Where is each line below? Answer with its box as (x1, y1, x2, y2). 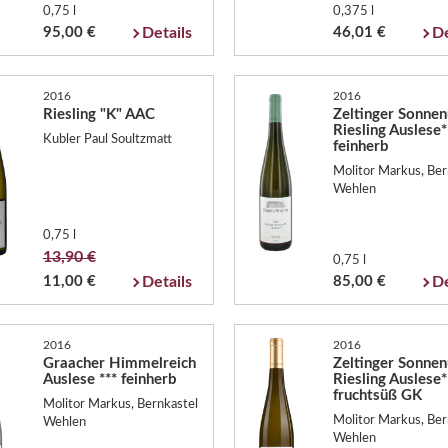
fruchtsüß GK (332, 387, 422, 403)
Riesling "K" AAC (42, 106, 155, 122)
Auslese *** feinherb (42, 371, 177, 387)
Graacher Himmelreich (42, 355, 196, 371)
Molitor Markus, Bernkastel (42, 398, 198, 411)
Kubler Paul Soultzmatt (42, 133, 172, 146)
